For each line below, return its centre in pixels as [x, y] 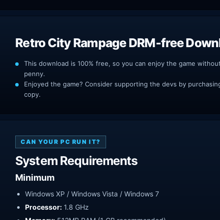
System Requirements [77, 160]
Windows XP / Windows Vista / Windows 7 [92, 193]
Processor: [43, 207]
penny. [35, 73]
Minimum [35, 177]
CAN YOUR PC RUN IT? [61, 141]
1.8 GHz [75, 207]
